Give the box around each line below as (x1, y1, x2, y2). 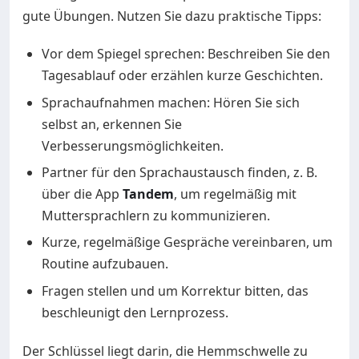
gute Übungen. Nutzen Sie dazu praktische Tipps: (22, 7, 321, 26)
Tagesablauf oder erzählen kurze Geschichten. (42, 67, 323, 85)
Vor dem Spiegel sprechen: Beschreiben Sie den (42, 45, 330, 63)
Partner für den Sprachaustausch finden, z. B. (42, 163, 317, 181)
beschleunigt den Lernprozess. (42, 303, 228, 321)
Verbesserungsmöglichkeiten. (42, 136, 224, 155)
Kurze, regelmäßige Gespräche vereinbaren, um (42, 233, 333, 252)
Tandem (123, 184, 174, 203)
